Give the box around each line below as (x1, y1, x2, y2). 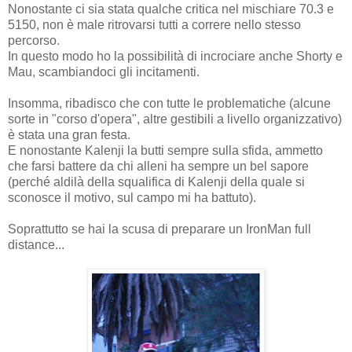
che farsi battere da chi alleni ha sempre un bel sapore (8, 159, 309, 173)
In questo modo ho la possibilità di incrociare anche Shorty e (8, 49, 343, 63)
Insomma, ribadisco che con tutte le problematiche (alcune (8, 96, 331, 110)
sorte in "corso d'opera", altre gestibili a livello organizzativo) (8, 112, 342, 126)
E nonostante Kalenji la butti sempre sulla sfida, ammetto (8, 143, 323, 157)
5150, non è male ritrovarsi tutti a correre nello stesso (8, 17, 301, 31)
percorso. (8, 33, 60, 47)
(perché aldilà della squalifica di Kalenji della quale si (8, 174, 305, 189)
